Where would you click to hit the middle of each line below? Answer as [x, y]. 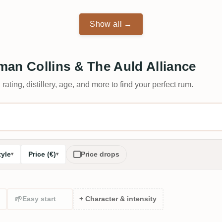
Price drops [100, 154]
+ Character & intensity [118, 199]
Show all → [111, 24]
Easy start [39, 199]
